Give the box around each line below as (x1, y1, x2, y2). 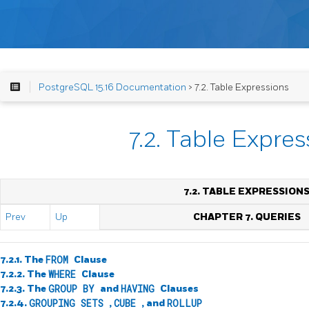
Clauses (160, 282, 199, 295)
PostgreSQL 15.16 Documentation (38, 81, 186, 93)
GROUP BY (48, 282, 100, 295)
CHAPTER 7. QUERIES (193, 211, 301, 223)
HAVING (121, 282, 160, 295)
